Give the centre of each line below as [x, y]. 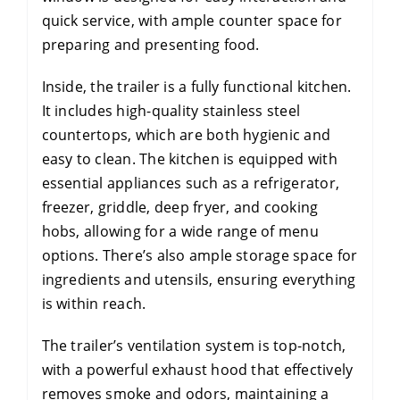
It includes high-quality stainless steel [171, 110]
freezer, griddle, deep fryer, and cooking [180, 207]
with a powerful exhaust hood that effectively [197, 369]
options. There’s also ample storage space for [200, 255]
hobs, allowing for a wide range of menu [180, 231]
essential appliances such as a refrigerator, [191, 183]
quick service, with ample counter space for [192, 20]
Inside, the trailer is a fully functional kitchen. [196, 86]
